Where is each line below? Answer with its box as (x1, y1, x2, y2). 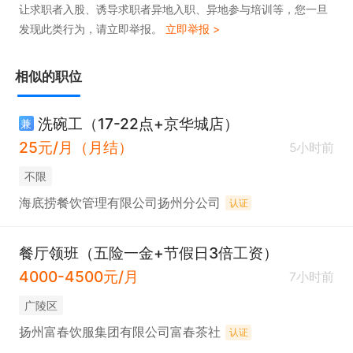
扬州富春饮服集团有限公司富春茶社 (18, 325, 221, 340)
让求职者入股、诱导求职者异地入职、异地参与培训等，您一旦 (18, 2, 328, 17)
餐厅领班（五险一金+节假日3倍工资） (18, 243, 278, 262)
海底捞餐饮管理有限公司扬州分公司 (18, 195, 221, 211)
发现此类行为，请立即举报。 (18, 22, 166, 36)
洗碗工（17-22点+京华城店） (37, 113, 239, 133)
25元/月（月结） (18, 138, 133, 158)
